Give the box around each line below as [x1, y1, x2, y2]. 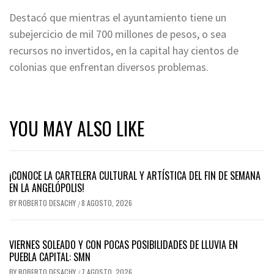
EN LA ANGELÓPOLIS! [9, 180, 84, 195]
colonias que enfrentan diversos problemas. [9, 59, 209, 74]
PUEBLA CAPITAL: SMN [9, 249, 91, 264]
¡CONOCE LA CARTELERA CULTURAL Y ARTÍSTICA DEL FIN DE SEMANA [9, 168, 261, 183]
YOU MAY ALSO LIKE [9, 114, 144, 142]
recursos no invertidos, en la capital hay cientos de [9, 43, 239, 57]
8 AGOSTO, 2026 [81, 197, 132, 208]
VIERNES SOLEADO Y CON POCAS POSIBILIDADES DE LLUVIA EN [9, 237, 238, 252]
